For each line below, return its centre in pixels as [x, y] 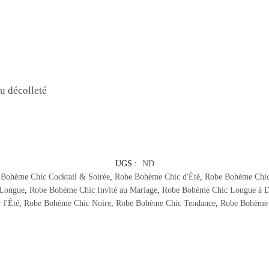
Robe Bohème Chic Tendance [165, 204]
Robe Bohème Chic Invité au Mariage [93, 190]
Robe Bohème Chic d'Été [157, 177]
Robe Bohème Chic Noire [67, 204]
